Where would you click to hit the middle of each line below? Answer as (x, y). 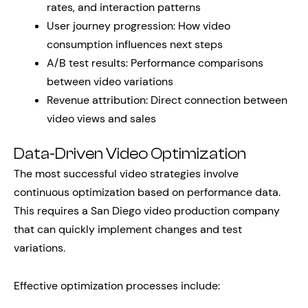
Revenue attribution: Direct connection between (167, 100)
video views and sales (101, 119)
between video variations (110, 81)
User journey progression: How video (139, 26)
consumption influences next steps (135, 44)
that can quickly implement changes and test (128, 229)
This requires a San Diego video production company (147, 211)
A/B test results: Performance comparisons (155, 63)
